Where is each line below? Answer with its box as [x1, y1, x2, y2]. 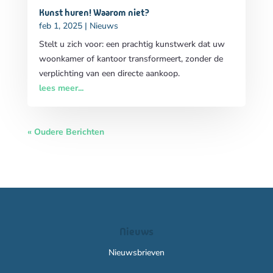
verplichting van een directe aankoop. [38, 68, 180, 80]
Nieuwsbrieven [108, 247, 165, 259]
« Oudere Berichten [27, 126, 104, 138]
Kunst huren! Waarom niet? [38, 7, 149, 19]
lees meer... [38, 82, 83, 94]
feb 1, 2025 [38, 20, 82, 32]
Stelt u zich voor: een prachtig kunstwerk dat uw [38, 38, 225, 51]
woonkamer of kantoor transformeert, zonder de [38, 53, 223, 65]
